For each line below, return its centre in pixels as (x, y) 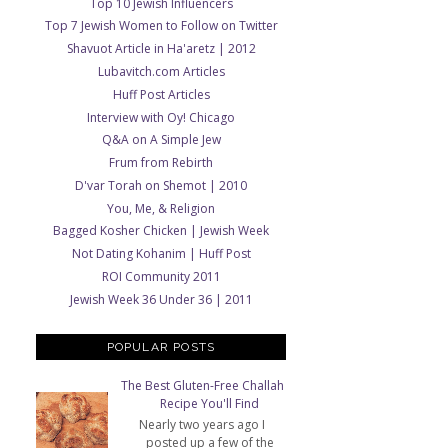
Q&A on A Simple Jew (161, 140)
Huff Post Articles (161, 94)
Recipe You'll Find (209, 404)
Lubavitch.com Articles (161, 71)
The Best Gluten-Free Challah (202, 386)
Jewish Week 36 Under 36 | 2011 (161, 299)
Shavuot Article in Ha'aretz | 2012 (161, 49)
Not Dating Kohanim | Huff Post (161, 254)
